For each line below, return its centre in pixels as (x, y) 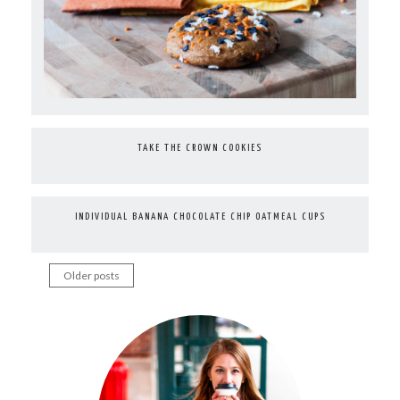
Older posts (92, 276)
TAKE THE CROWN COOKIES (200, 148)
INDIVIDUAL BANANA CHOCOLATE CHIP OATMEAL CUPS (200, 217)
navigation (92, 325)
